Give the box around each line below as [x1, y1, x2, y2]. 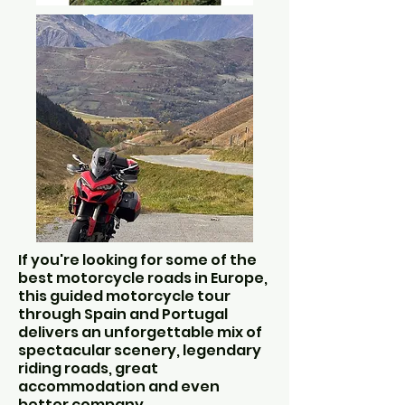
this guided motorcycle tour [18, 286, 231, 306]
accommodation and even [18, 376, 220, 397]
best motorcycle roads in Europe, [18, 268, 268, 288]
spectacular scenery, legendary [18, 340, 261, 361]
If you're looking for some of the [18, 250, 257, 270]
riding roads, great [18, 358, 158, 379]
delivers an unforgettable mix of [18, 322, 262, 343]
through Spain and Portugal [18, 304, 228, 325]
